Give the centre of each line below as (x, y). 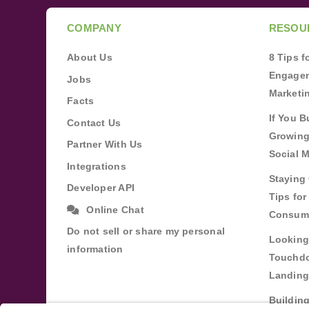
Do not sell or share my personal (146, 231)
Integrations (97, 166)
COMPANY (94, 28)
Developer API (101, 188)
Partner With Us (105, 144)
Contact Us (94, 122)
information (95, 249)
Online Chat (115, 209)
